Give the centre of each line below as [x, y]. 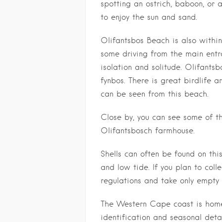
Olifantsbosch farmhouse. [148, 131]
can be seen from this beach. [155, 94]
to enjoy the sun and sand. [149, 17]
